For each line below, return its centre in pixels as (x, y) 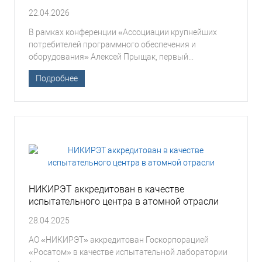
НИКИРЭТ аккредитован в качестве (106, 189)
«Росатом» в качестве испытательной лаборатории (128, 252)
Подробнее (57, 78)
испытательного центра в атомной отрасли (124, 201)
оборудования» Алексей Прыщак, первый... (111, 56)
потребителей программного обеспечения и (112, 44)
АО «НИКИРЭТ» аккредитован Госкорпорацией (119, 239)
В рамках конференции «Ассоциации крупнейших (123, 32)
